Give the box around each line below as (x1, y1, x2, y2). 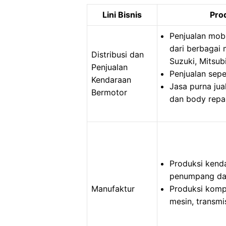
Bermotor (91, 87, 127, 97)
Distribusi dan (91, 49, 144, 60)
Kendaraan (91, 75, 131, 85)
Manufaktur (91, 184, 135, 194)
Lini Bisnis (102, 10, 142, 20)
